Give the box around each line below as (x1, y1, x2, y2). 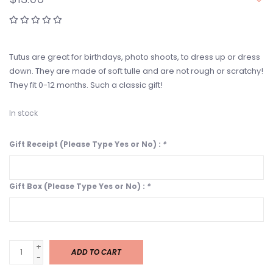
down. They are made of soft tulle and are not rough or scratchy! (9, 65, 263, 77)
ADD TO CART (71, 247, 121, 258)
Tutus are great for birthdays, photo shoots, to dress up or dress (9, 51, 260, 63)
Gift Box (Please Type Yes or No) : (9, 181, 147, 192)
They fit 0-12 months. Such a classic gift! (9, 79, 163, 91)
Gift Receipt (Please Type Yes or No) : (9, 139, 163, 150)
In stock (9, 108, 38, 119)
